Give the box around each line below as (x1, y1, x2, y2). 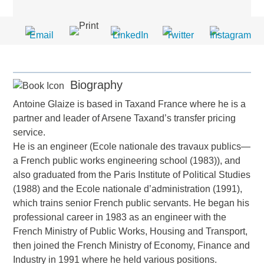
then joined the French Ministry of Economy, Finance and (13, 240, 250, 250)
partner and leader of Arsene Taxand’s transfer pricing (13, 113, 236, 123)
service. (13, 127, 46, 137)
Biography (70, 78, 123, 91)
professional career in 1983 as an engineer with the (13, 212, 227, 222)
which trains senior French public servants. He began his (13, 197, 250, 208)
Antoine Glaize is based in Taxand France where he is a (13, 98, 246, 109)
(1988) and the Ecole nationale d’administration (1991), (13, 183, 243, 194)
